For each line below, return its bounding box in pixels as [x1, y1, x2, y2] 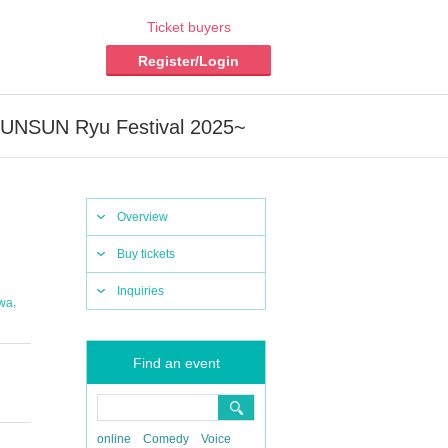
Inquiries [117, 284, 164, 298]
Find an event [132, 355, 220, 371]
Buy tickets [117, 247, 175, 261]
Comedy [143, 432, 189, 446]
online [97, 432, 131, 446]
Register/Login [138, 53, 239, 69]
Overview [117, 210, 168, 224]
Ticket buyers [146, 19, 231, 35]
